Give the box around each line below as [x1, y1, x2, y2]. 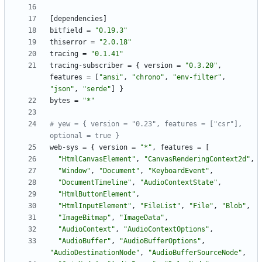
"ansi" [99, 73, 123, 82]
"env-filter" [173, 73, 222, 82]
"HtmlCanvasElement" [58, 155, 136, 164]
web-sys [50, 143, 78, 152]
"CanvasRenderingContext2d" [144, 155, 250, 164]
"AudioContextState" [140, 178, 218, 187]
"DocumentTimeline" [58, 178, 132, 187]
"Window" [58, 167, 91, 175]
